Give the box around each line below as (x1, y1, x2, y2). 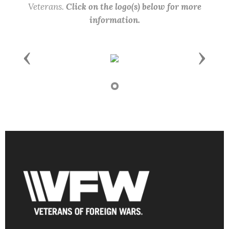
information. (89, 14, 140, 26)
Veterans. (28, 1, 66, 13)
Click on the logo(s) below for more (65, 1, 201, 13)
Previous (27, 51, 66, 63)
